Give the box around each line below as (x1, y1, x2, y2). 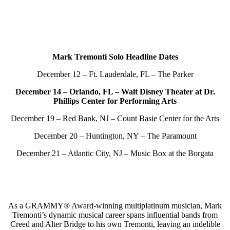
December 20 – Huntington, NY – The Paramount (33, 131, 197, 140)
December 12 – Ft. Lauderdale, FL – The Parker (36, 69, 194, 79)
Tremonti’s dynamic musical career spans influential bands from (12, 210, 218, 219)
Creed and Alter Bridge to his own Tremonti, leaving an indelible (10, 219, 220, 228)
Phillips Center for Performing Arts (53, 96, 177, 105)
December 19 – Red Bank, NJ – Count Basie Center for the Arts (11, 113, 219, 123)
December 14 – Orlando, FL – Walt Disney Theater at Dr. (15, 87, 215, 96)
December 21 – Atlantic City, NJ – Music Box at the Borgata (16, 148, 214, 158)
